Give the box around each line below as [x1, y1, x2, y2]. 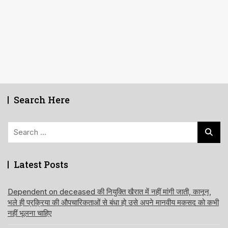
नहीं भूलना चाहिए [8, 208, 52, 218]
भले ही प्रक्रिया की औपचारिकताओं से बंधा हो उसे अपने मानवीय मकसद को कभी [8, 197, 219, 207]
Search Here [14, 93, 70, 106]
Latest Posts [14, 158, 68, 170]
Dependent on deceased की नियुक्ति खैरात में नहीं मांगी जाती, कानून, [8, 186, 211, 196]
